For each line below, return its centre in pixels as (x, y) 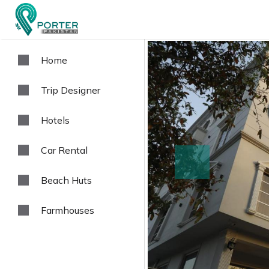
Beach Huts (66, 180)
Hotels (55, 120)
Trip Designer (71, 90)
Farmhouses (68, 210)
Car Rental (64, 150)
